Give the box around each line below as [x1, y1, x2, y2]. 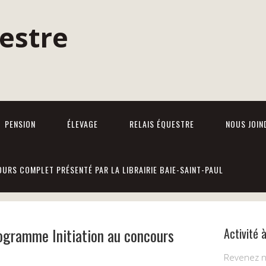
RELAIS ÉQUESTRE [129, 118, 194, 130]
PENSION [5, 118, 36, 130]
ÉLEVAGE [67, 118, 98, 130]
